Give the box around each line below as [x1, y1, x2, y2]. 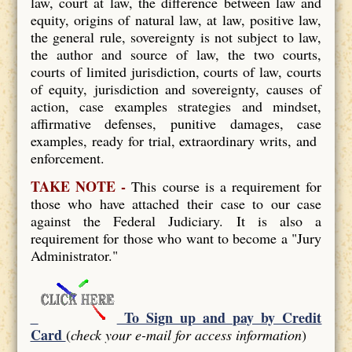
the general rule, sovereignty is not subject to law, [30, 27, 322, 46]
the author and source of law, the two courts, [30, 44, 322, 64]
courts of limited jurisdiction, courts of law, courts [30, 61, 322, 81]
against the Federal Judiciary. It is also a [30, 211, 322, 230]
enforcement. [30, 148, 104, 167]
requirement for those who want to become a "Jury [30, 228, 322, 247]
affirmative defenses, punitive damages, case [30, 113, 322, 133]
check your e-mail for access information [70, 324, 302, 344]
